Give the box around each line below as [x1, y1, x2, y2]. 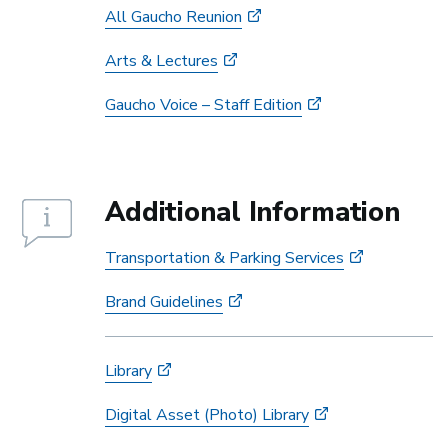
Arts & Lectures [105, 50, 218, 72]
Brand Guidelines [105, 291, 223, 313]
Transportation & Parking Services [105, 247, 344, 269]
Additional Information [105, 194, 401, 231]
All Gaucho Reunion [105, 6, 242, 28]
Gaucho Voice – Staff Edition [105, 94, 302, 116]
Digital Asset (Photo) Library [105, 404, 309, 426]
